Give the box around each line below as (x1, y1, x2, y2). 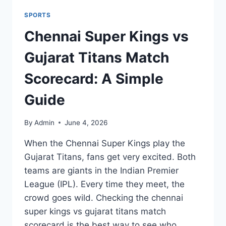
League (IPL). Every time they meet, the (24, 179, 185, 189)
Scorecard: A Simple (24, 70, 163, 88)
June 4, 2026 (65, 118, 108, 127)
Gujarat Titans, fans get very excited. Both (24, 151, 196, 162)
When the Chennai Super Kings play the (24, 138, 185, 148)
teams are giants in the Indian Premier (24, 165, 179, 176)
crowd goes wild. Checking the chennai (24, 192, 183, 203)
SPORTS (24, 11, 51, 19)
